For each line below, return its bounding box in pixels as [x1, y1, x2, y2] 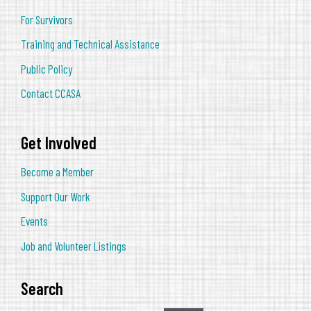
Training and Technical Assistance [21, 37, 160, 51]
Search [21, 278, 63, 299]
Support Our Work [21, 189, 90, 203]
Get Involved [21, 133, 96, 153]
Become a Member [21, 165, 94, 179]
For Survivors [21, 12, 73, 26]
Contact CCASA [21, 86, 81, 101]
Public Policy [21, 61, 72, 76]
